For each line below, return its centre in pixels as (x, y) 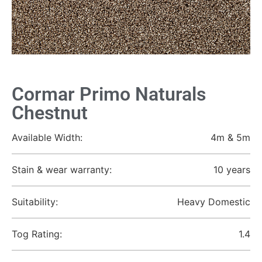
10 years (232, 170)
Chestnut (50, 113)
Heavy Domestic (214, 202)
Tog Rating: (37, 234)
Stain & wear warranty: (62, 170)
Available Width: (47, 138)
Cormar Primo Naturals (109, 94)
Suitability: (35, 202)
